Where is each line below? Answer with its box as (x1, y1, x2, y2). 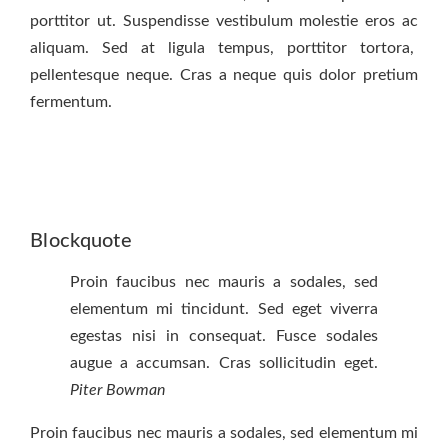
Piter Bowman (70, 381, 165, 398)
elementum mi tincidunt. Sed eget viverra (70, 300, 378, 317)
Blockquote (30, 230, 132, 251)
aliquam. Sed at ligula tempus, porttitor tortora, (30, 40, 418, 57)
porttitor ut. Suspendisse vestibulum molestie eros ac (30, 13, 418, 30)
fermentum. (30, 94, 112, 111)
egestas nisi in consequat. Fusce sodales (70, 327, 378, 344)
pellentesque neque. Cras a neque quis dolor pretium (30, 67, 418, 84)
